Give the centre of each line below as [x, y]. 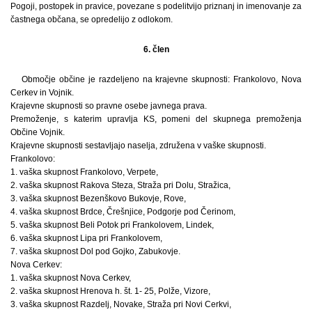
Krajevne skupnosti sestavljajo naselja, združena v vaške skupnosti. [138, 145]
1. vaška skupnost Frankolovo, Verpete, [84, 172]
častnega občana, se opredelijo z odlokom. [92, 19]
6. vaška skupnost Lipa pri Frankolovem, [86, 238]
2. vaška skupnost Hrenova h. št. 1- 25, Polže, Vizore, [110, 291]
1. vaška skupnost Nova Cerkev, [71, 278]
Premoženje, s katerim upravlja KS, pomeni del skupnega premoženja [156, 119]
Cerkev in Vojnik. [42, 92]
